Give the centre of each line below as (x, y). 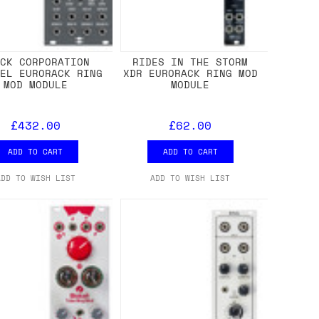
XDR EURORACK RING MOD (190, 73)
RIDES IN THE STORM (190, 61)
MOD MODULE (35, 84)
